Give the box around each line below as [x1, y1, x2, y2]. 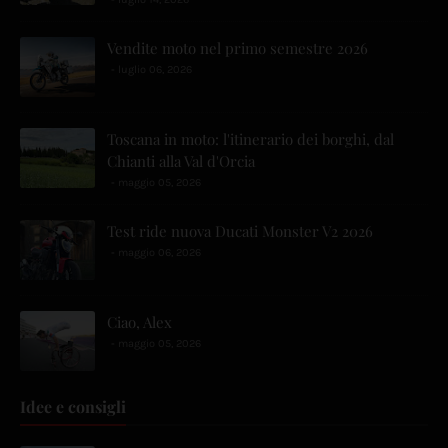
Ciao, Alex [107, 312, 172, 333]
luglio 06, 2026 [118, 63, 192, 77]
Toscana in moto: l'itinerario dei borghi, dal [107, 129, 394, 150]
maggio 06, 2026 [118, 246, 201, 260]
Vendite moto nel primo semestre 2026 [107, 38, 368, 59]
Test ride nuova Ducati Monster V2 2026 [107, 221, 373, 242]
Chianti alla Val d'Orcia [107, 151, 255, 172]
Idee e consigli [20, 396, 126, 418]
